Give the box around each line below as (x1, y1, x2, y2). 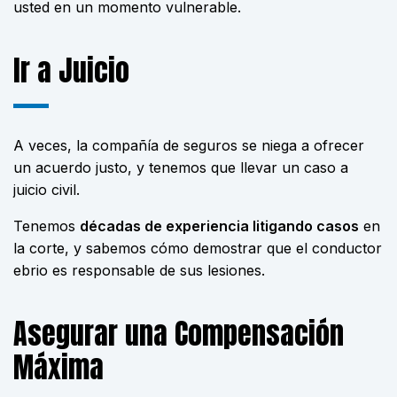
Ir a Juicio (13, 49, 129, 92)
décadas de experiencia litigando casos (80, 217, 359, 235)
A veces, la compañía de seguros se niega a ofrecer (13, 136, 364, 154)
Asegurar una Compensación (13, 312, 344, 355)
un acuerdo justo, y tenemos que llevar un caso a (13, 159, 348, 176)
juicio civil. (13, 181, 80, 198)
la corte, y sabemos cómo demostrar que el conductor (13, 239, 382, 257)
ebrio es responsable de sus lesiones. (13, 261, 265, 279)
